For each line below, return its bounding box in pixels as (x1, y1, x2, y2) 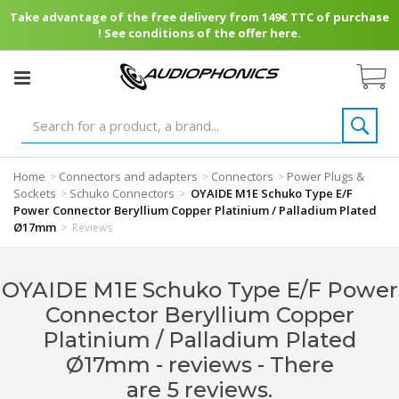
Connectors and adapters (59, 168, 198, 184)
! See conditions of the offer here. (98, 25, 301, 41)
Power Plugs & (287, 168, 364, 184)
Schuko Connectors (69, 185, 175, 201)
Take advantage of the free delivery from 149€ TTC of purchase (10, 9, 389, 25)
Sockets (13, 185, 56, 201)
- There (256, 352, 334, 378)
